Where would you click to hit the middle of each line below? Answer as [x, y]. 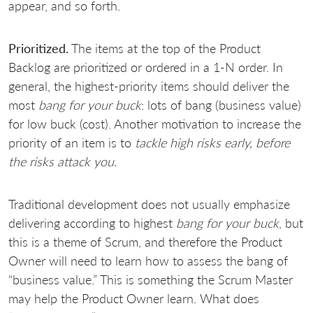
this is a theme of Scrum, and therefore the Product [145, 241]
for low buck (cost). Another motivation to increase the [155, 123]
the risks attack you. [63, 161]
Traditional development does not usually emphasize [149, 204]
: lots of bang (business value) [221, 104]
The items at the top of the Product [165, 48]
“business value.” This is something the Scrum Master [151, 279]
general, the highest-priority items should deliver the [149, 86]
